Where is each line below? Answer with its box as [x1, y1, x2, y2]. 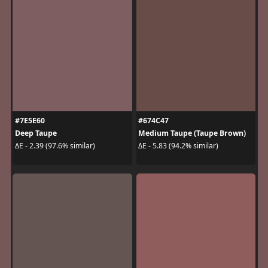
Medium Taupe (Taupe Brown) [138, 127, 246, 138]
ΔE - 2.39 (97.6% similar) [14, 141, 95, 151]
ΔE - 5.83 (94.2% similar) [138, 141, 218, 151]
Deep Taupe [14, 127, 57, 138]
